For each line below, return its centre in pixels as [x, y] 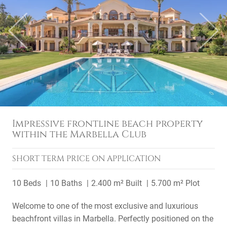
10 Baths [66, 183]
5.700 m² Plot [175, 183]
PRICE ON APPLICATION [113, 159]
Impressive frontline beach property [107, 124]
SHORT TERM [39, 159]
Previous [33, 35]
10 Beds [27, 183]
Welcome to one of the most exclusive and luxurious [105, 206]
